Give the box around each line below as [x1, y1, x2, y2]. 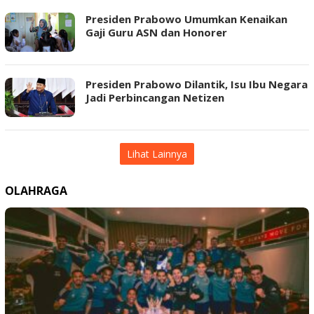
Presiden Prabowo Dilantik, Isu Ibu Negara [86, 77, 308, 91]
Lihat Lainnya [127, 147, 187, 161]
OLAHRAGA [5, 183, 67, 198]
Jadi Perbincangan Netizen [86, 90, 224, 104]
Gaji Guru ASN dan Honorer [86, 25, 227, 39]
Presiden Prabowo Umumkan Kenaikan [86, 12, 287, 26]
